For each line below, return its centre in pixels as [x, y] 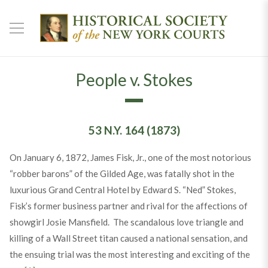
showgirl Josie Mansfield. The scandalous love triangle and [126, 222]
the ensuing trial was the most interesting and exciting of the [130, 254]
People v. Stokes [134, 80]
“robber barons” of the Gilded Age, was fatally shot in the [122, 173]
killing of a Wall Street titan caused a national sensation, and [128, 238]
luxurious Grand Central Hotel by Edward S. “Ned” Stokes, [122, 190]
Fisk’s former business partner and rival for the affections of [128, 206]
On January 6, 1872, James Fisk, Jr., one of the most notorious [130, 157]
